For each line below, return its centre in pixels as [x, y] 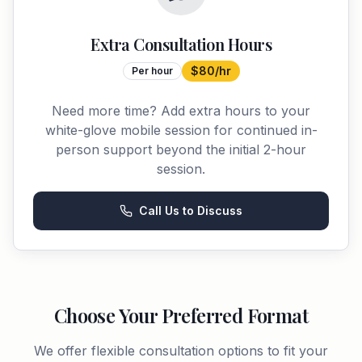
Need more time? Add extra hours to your [181, 111]
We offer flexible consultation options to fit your [181, 351]
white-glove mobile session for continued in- [181, 130]
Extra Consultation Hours [181, 44]
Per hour [152, 71]
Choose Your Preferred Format [181, 315]
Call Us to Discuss [191, 210]
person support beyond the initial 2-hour [181, 149]
